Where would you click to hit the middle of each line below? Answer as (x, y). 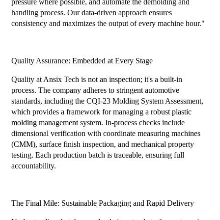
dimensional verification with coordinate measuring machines (106, 134)
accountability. (33, 166)
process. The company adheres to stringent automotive (95, 90)
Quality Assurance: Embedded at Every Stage (82, 61)
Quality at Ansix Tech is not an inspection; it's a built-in (96, 80)
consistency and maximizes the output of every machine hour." (108, 24)
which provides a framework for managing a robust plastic (101, 112)
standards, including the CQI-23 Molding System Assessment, (107, 101)
